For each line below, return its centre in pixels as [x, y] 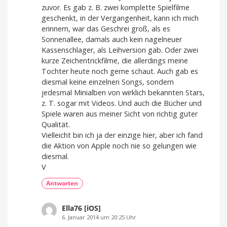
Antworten [62, 183]
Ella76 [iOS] [81, 208]
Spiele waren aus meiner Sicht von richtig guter [120, 114]
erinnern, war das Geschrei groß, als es [106, 29]
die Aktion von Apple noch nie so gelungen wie [119, 146]
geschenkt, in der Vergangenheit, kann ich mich [120, 18]
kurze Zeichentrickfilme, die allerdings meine [115, 61]
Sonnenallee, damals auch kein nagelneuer [112, 40]
